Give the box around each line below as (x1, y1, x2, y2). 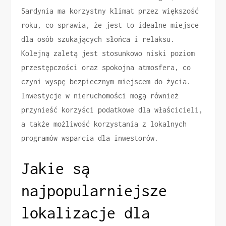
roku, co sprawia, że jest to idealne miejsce (21, 21, 199, 30)
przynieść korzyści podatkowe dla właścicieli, (21, 105, 203, 115)
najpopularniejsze (21, 182, 167, 200)
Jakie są (21, 159, 90, 178)
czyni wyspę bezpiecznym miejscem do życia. (21, 77, 191, 86)
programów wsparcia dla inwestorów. (21, 134, 159, 143)
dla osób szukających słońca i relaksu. (21, 35, 175, 44)
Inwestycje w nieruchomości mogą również (21, 91, 179, 100)
